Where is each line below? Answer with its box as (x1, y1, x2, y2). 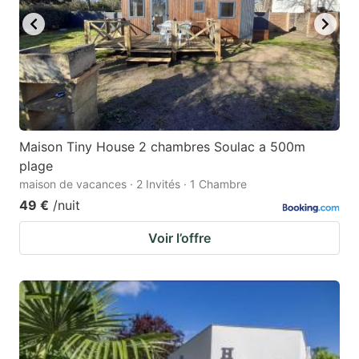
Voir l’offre (148, 230, 211, 247)
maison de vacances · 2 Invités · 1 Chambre (19, 177, 247, 192)
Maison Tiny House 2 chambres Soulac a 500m (19, 139, 305, 155)
